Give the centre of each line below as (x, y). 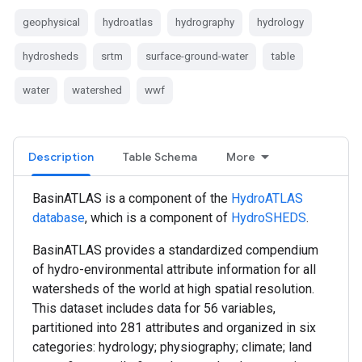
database (59, 217)
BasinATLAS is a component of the (132, 198)
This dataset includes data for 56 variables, (154, 308)
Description (61, 156)
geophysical (51, 22)
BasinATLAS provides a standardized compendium (175, 250)
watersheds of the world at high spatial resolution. (173, 288)
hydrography (205, 22)
